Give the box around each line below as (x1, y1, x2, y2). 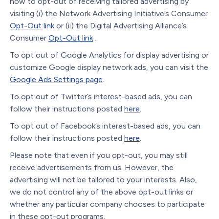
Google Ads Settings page (10, 74, 103, 84)
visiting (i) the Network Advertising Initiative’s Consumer (10, 8, 208, 18)
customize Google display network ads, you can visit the (10, 62, 208, 72)
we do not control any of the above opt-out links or (10, 187, 193, 197)
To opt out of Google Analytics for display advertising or (10, 50, 209, 60)
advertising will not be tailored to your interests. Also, (10, 175, 197, 184)
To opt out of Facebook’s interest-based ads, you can (10, 121, 200, 131)
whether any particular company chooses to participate (10, 199, 205, 209)
